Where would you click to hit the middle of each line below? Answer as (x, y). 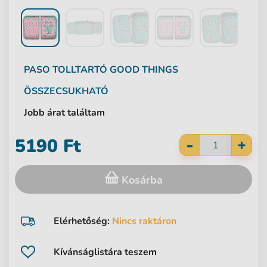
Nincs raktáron (144, 221)
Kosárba (140, 180)
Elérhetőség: (83, 221)
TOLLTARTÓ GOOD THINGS (115, 70)
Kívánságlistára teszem (105, 252)
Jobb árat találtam (64, 113)
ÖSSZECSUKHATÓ (66, 91)
